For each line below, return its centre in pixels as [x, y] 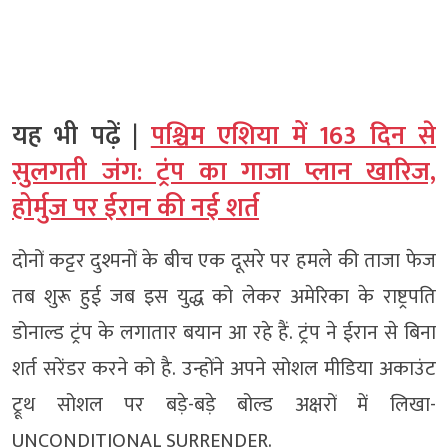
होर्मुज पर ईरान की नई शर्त [135, 208]
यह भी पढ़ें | [81, 136]
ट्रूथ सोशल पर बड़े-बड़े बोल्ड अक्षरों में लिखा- [224, 404]
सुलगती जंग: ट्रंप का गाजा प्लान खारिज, [224, 172]
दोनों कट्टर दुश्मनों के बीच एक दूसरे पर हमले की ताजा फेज [224, 260]
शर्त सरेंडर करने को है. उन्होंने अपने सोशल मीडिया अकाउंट [224, 368]
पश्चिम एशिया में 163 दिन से [293, 136]
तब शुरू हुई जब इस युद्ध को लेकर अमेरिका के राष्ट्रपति [224, 296]
